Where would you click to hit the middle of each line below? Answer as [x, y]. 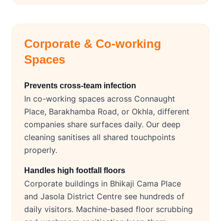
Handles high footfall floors [75, 171]
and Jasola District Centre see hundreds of [104, 197]
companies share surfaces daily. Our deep [102, 125]
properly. [41, 150]
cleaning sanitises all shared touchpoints [100, 137]
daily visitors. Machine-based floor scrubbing [109, 209]
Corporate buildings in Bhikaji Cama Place [103, 184]
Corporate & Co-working [93, 44]
